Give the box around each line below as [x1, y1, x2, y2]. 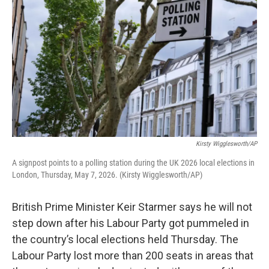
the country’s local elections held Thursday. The [12, 233, 238, 246]
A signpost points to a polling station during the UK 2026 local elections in [12, 158, 255, 168]
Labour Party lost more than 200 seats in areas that [12, 249, 253, 262]
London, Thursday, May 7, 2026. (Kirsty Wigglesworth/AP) [12, 170, 202, 180]
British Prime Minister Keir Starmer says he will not [12, 201, 252, 213]
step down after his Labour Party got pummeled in [12, 217, 249, 229]
